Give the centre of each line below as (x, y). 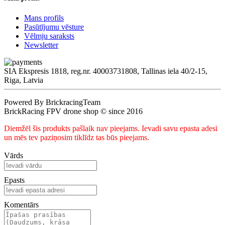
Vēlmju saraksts (49, 36)
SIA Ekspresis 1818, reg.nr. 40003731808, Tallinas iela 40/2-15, (106, 71)
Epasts (14, 180)
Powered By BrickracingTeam (52, 102)
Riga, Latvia (24, 80)
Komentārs (21, 204)
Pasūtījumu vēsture (54, 27)
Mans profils (44, 18)
